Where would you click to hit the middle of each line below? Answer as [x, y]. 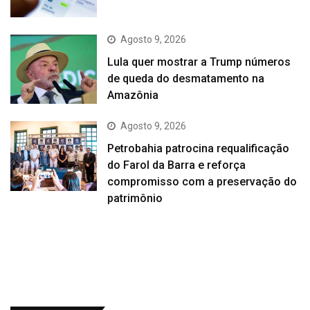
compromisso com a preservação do [202, 182]
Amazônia [133, 95]
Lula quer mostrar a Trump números [199, 62]
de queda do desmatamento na [186, 79]
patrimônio [135, 199]
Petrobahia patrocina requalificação [199, 149]
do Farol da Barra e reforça [177, 165]
